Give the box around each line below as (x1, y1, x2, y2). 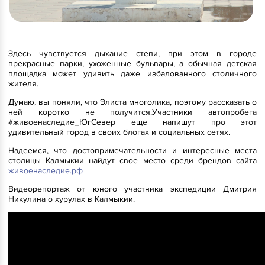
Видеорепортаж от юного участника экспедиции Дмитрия (8, 184, 257, 195)
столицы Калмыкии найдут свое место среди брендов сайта (8, 156, 257, 166)
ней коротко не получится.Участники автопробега (8, 107, 257, 118)
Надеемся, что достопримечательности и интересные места (8, 146, 257, 156)
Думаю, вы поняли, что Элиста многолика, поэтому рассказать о (8, 97, 257, 108)
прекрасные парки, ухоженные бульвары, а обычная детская (8, 59, 257, 69)
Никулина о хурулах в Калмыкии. (8, 194, 135, 205)
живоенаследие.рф (8, 166, 83, 176)
